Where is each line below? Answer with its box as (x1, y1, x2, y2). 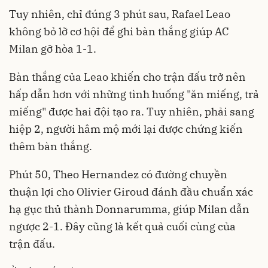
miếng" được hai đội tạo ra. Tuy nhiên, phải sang (9, 104, 254, 118)
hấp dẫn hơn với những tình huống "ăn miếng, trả (9, 87, 259, 101)
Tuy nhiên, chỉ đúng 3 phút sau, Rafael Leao (9, 7, 230, 21)
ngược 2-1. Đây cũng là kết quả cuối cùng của (9, 219, 236, 233)
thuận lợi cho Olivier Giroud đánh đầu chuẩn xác (9, 184, 253, 199)
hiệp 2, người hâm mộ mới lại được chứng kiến (9, 121, 243, 136)
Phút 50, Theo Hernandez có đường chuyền (9, 167, 227, 181)
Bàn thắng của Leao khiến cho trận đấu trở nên (9, 69, 246, 84)
